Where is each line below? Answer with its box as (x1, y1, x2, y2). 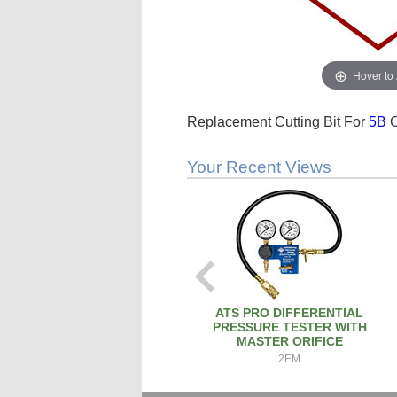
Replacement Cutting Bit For (187, 114, 370, 129)
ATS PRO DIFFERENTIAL (215, 306, 364, 320)
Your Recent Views (187, 158, 332, 176)
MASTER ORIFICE (236, 334, 343, 348)
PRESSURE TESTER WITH (212, 320, 367, 334)
